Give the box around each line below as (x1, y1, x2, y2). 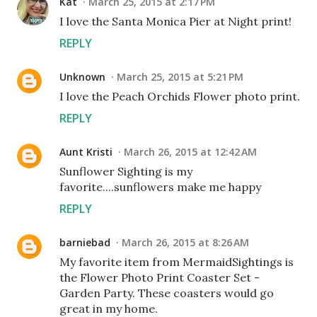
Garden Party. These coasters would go (59, 286, 274, 301)
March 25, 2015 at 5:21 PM (117, 70, 243, 84)
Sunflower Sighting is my (59, 164, 192, 179)
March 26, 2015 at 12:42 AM (124, 145, 257, 159)
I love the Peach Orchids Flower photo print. (59, 89, 300, 104)
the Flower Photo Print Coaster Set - (59, 270, 260, 285)
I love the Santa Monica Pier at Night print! (59, 14, 292, 29)
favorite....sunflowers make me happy (59, 180, 261, 195)
